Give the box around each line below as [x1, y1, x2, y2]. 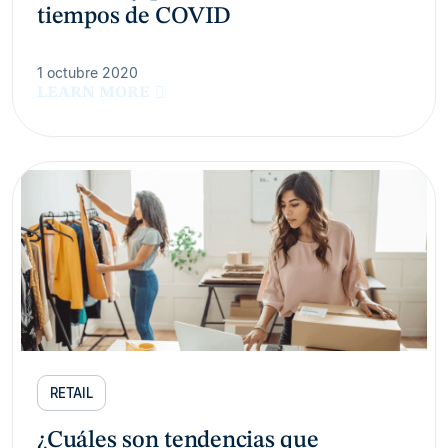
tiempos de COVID [37, 5, 232, 30]
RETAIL [50, 385, 93, 402]
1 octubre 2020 [37, 64, 138, 82]
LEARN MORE [37, 85, 150, 102]
